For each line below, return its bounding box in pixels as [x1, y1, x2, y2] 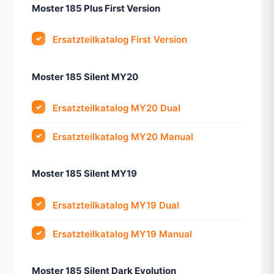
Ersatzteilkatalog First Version [53, 34, 188, 46]
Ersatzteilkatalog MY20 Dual [53, 102, 181, 114]
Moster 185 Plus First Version [32, 2, 160, 15]
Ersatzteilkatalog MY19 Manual [53, 228, 193, 240]
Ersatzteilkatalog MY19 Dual [53, 199, 180, 211]
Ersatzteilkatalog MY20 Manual [53, 131, 194, 143]
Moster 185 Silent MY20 [32, 70, 138, 83]
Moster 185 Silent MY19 [32, 168, 137, 180]
